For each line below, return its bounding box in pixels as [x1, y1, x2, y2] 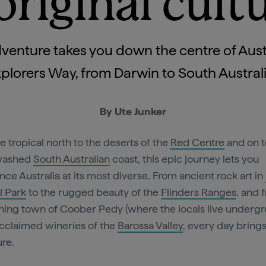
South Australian [33, 153, 110, 165]
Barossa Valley [118, 219, 183, 232]
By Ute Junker [100, 105, 166, 118]
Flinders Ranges [161, 186, 236, 198]
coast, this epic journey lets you [110, 153, 259, 165]
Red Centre [170, 136, 224, 148]
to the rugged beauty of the [26, 186, 161, 198]
